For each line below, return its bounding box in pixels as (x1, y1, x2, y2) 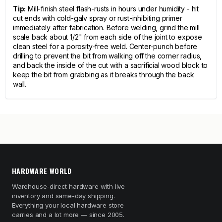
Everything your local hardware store (12, 201, 124, 209)
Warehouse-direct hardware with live (12, 182, 125, 190)
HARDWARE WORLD (12, 166, 72, 176)
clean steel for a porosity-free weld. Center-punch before (13, 42, 198, 51)
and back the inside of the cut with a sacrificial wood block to (13, 61, 208, 69)
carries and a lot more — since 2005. (12, 211, 124, 219)
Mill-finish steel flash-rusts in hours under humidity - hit (26, 4, 199, 13)
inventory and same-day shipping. (12, 192, 115, 200)
